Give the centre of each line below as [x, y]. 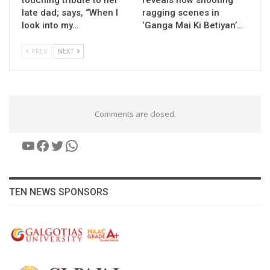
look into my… [50, 25]
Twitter [74, 145]
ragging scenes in [181, 12]
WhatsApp [98, 145]
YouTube [51, 145]
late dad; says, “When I [70, 12]
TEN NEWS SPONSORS [59, 192]
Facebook [66, 145]
